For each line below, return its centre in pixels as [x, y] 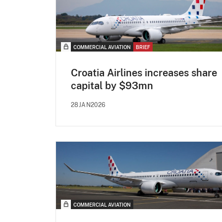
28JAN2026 [88, 105]
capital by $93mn [112, 85]
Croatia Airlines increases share [144, 73]
